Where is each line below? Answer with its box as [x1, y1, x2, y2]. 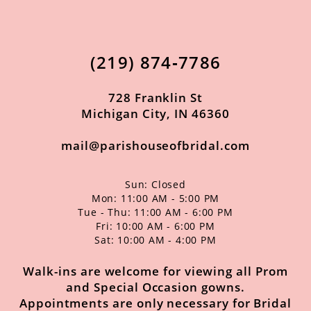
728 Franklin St [108, 89, 203, 106]
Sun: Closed [125, 177, 186, 191]
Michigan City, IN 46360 [81, 105, 230, 121]
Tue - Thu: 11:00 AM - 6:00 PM [78, 205, 233, 219]
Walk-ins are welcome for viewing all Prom [23, 262, 288, 279]
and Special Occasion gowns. [66, 278, 245, 295]
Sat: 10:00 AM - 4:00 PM [94, 233, 217, 246]
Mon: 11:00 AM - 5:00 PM [91, 191, 220, 205]
